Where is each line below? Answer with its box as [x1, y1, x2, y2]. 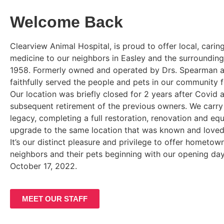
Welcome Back [10, 12, 123, 31]
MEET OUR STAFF [22, 194, 87, 203]
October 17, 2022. [10, 160, 79, 171]
